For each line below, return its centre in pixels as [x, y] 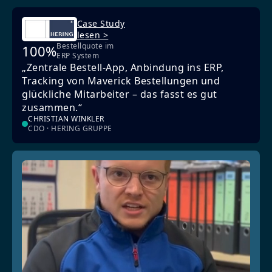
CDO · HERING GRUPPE [70, 129]
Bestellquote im [85, 46]
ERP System [78, 56]
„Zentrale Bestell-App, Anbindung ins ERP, [123, 68]
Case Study [101, 24]
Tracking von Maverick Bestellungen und [121, 81]
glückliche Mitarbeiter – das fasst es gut [120, 94]
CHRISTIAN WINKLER [66, 119]
